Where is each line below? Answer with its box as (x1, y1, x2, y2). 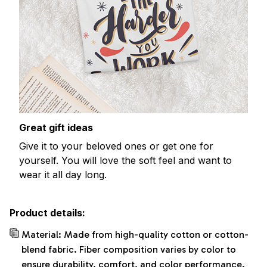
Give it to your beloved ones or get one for (19, 139, 213, 152)
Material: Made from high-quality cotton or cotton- (21, 229, 249, 241)
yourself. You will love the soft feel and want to (19, 154, 232, 166)
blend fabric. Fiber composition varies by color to (21, 244, 236, 256)
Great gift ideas (19, 122, 93, 134)
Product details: (10, 207, 85, 219)
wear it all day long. (19, 168, 107, 181)
